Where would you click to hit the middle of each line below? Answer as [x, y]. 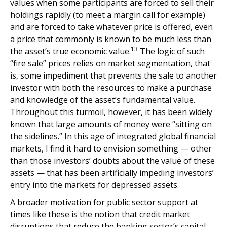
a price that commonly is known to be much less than [111, 39]
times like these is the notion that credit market [100, 214]
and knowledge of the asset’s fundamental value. [103, 100]
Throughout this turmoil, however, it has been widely [111, 112]
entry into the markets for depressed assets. [94, 185]
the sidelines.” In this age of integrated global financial [113, 136]
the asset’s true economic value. [70, 51]
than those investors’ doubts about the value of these [112, 161]
